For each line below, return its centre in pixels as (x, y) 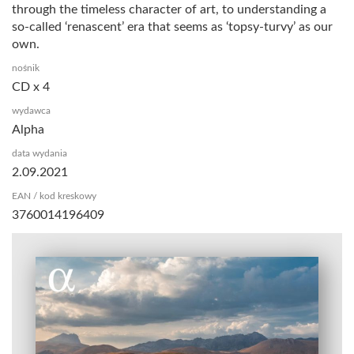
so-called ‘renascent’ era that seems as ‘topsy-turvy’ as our (172, 26)
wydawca (31, 110)
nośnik (26, 68)
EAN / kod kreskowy (54, 196)
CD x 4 (31, 87)
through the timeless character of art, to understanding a (169, 9)
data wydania (40, 153)
